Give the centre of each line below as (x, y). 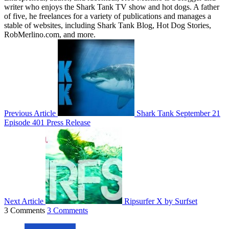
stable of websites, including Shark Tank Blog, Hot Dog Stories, (108, 25)
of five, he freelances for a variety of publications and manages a (108, 16)
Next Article (24, 201)
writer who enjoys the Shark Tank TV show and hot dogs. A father (112, 7)
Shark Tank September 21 (178, 113)
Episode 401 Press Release (47, 122)
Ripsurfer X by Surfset (161, 201)
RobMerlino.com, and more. (50, 34)
